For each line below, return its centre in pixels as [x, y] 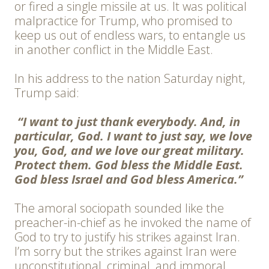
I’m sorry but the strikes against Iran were [125, 252]
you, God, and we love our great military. [129, 151]
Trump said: [47, 93]
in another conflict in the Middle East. [114, 50]
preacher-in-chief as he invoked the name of [133, 223]
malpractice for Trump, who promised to [123, 21]
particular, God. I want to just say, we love [133, 136]
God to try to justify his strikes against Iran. [127, 237]
